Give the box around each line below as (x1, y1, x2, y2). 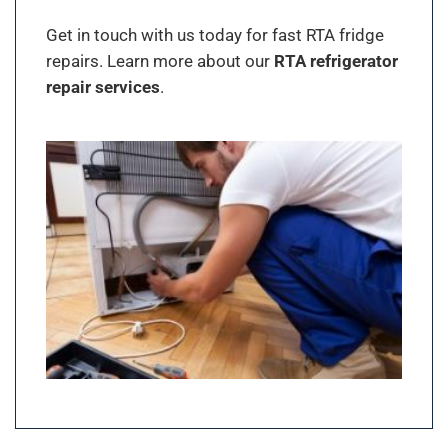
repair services (45, 76, 160, 97)
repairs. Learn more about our (45, 50, 274, 71)
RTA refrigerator (273, 50, 398, 71)
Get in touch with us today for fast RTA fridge (45, 24, 384, 45)
